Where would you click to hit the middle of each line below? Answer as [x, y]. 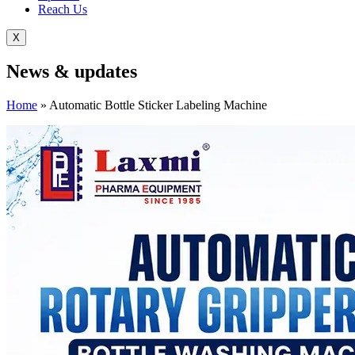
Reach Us [63, 9]
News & [40, 72]
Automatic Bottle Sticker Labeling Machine [158, 105]
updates [106, 72]
